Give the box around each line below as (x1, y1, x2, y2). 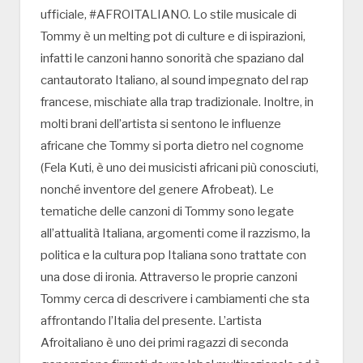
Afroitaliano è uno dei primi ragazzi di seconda (41, 335, 288, 350)
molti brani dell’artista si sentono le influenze (41, 116, 281, 131)
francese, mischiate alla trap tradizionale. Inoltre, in (41, 94, 314, 109)
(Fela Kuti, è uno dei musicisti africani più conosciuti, (41, 160, 318, 175)
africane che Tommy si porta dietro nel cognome (41, 138, 304, 153)
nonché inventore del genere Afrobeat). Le (41, 181, 274, 197)
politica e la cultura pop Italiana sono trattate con (41, 247, 306, 263)
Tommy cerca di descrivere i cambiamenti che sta (41, 291, 310, 306)
